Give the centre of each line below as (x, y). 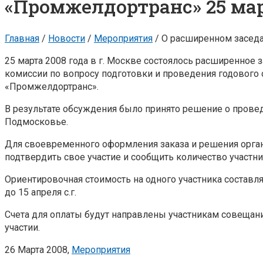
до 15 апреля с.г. (41, 192)
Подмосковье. (36, 122)
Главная (22, 38)
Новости (67, 38)
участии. (22, 227)
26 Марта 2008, (37, 249)
